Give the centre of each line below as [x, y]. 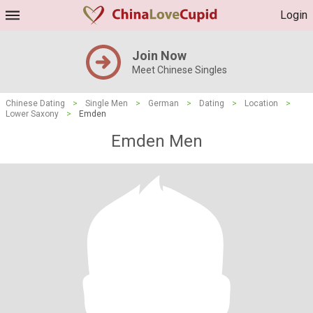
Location [261, 103]
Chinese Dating [35, 103]
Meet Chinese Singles [180, 70]
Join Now [159, 56]
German [163, 103]
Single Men [107, 103]
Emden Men [156, 141]
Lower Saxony [32, 114]
